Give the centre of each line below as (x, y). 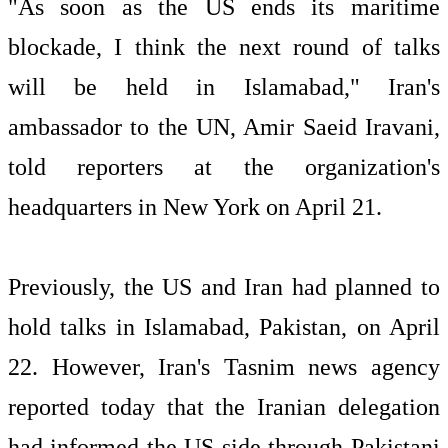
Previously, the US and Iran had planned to (224, 287)
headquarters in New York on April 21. (195, 207)
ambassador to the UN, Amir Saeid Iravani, (224, 127)
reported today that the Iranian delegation (224, 407)
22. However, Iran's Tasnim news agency (224, 367)
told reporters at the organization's (224, 167)
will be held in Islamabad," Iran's (224, 87)
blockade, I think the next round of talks (224, 47)
